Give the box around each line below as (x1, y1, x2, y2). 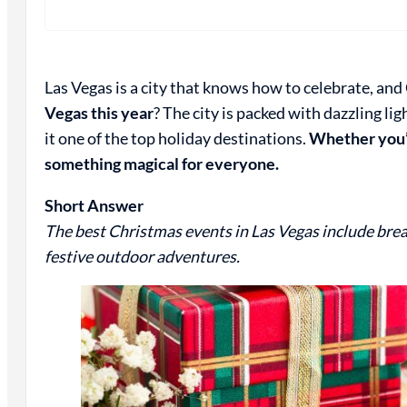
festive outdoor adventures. (44, 245, 240, 266)
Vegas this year (44, 102, 154, 123)
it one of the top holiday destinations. (44, 127, 309, 148)
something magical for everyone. (44, 153, 279, 174)
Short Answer (44, 194, 144, 215)
